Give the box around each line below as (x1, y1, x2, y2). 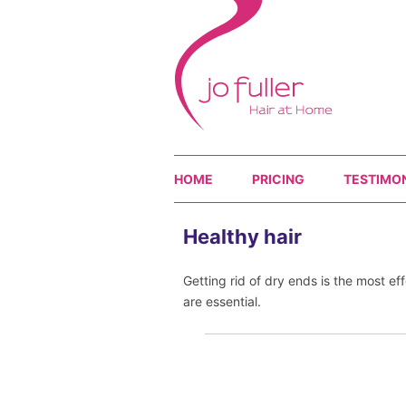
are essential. (182, 294, 261, 309)
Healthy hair (182, 225, 302, 248)
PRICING (252, 171, 304, 187)
